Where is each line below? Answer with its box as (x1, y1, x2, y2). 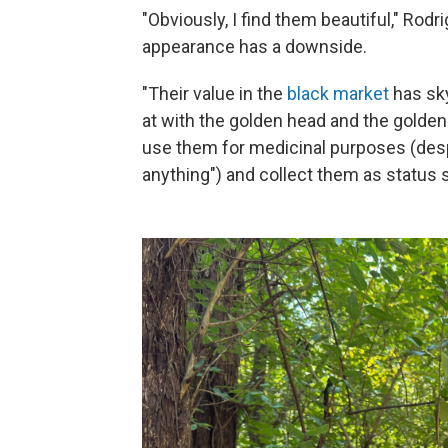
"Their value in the (142, 83, 287, 104)
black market (287, 83, 389, 104)
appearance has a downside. (142, 36, 367, 57)
